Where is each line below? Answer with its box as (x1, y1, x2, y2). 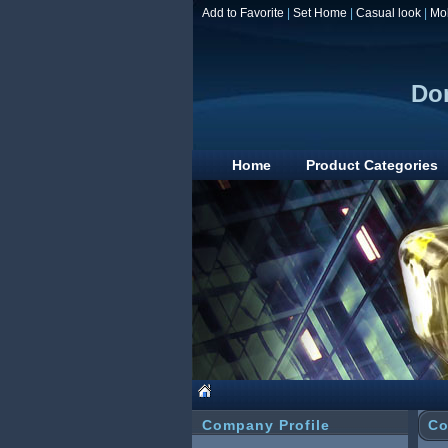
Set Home (293, 6, 347, 20)
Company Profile (202, 417, 330, 433)
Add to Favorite (202, 6, 284, 20)
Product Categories (306, 157, 438, 173)
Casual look (356, 6, 421, 20)
